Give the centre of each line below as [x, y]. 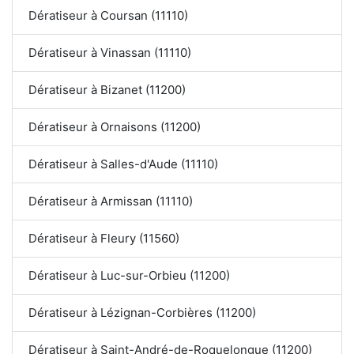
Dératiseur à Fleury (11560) [104, 239]
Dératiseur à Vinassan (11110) [110, 53]
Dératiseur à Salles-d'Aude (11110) [123, 164]
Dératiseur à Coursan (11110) [108, 16]
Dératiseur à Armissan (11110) [111, 201]
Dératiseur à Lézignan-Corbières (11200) [142, 313]
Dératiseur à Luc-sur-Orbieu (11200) [129, 276]
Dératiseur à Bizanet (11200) [107, 90]
